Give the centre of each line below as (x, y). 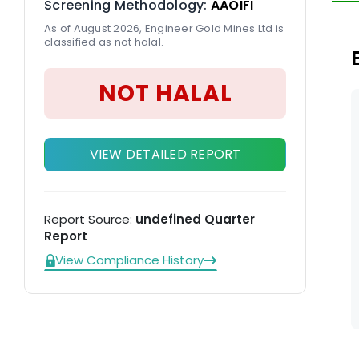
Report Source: (90, 219)
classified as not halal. (104, 42)
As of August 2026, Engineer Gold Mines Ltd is (164, 28)
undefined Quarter (195, 219)
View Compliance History (129, 260)
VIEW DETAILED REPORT (165, 154)
